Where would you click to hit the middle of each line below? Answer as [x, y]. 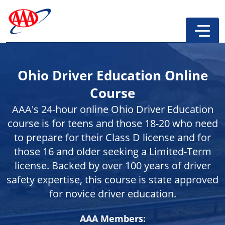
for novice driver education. [113, 193]
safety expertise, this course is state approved [113, 179]
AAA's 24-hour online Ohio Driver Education [113, 109]
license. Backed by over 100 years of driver [113, 165]
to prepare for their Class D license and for [113, 137]
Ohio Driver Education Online [113, 76]
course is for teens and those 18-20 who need [113, 123]
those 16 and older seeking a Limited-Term [113, 151]
